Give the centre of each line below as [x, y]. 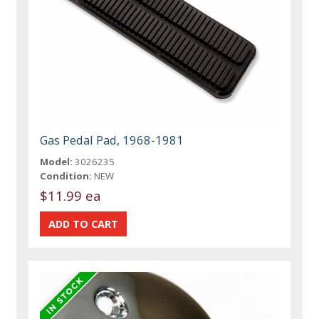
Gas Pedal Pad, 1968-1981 [112, 140]
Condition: [66, 176]
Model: [57, 162]
